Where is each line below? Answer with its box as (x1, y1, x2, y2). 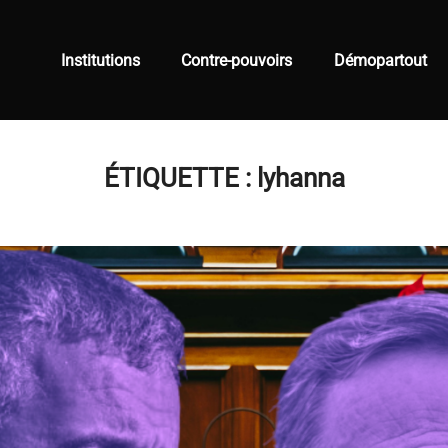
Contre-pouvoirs (181, 51, 293, 70)
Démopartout (333, 51, 427, 70)
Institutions (61, 51, 141, 70)
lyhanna (256, 163, 345, 194)
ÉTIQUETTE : (103, 163, 257, 194)
